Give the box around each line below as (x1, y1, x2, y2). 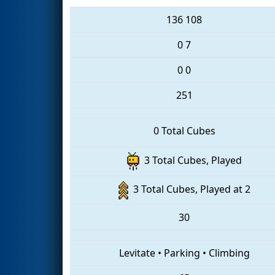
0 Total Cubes (153, 123, 215, 137)
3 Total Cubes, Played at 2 (128, 182, 250, 196)
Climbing (208, 246, 250, 260)
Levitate (118, 246, 155, 260)
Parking (163, 246, 200, 260)
